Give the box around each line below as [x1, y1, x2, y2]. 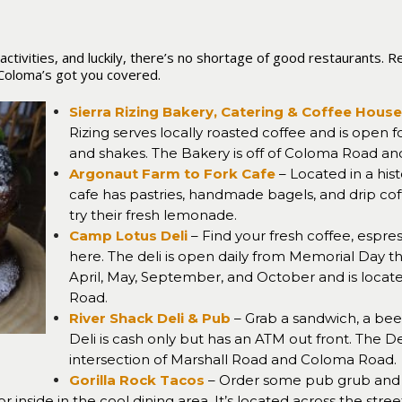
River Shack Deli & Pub [69, 310, 231, 327]
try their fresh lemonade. [69, 206, 237, 223]
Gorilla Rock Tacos [69, 371, 205, 389]
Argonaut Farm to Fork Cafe [69, 165, 275, 182]
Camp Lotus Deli [69, 227, 188, 244]
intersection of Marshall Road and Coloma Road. [69, 351, 397, 368]
